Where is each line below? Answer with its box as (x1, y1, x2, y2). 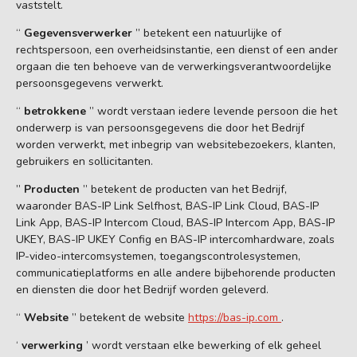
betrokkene (24, 104, 89, 120)
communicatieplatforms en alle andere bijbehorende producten (16, 265, 335, 281)
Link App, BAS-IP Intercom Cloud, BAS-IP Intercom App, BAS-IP (16, 215, 335, 231)
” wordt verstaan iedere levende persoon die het (89, 104, 337, 120)
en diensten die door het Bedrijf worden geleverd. (16, 282, 269, 298)
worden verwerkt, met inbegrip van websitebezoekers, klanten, (16, 137, 335, 153)
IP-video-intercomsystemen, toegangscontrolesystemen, (16, 249, 300, 265)
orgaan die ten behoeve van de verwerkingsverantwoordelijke (16, 59, 331, 75)
